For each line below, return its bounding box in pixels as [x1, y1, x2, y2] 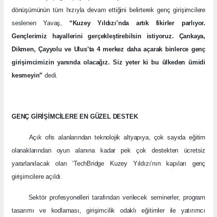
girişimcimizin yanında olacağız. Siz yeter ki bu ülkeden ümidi [12, 58, 205, 66]
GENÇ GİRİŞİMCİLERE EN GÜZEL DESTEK [12, 112, 138, 120]
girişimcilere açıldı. [12, 172, 62, 180]
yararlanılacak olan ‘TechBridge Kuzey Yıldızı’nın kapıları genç [12, 159, 205, 167]
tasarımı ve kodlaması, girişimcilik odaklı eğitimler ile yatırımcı [12, 206, 205, 214]
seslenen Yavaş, [12, 19, 69, 27]
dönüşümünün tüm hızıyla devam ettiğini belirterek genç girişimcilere [12, 6, 205, 14]
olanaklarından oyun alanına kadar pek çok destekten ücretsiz [12, 146, 205, 154]
